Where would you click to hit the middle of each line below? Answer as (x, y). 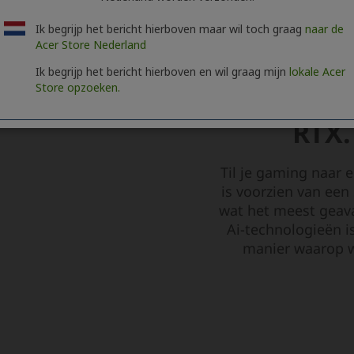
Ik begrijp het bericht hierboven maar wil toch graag (170, 29)
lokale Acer (317, 72)
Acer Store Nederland (91, 45)
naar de (324, 29)
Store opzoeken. (78, 87)
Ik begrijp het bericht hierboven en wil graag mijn (162, 72)
